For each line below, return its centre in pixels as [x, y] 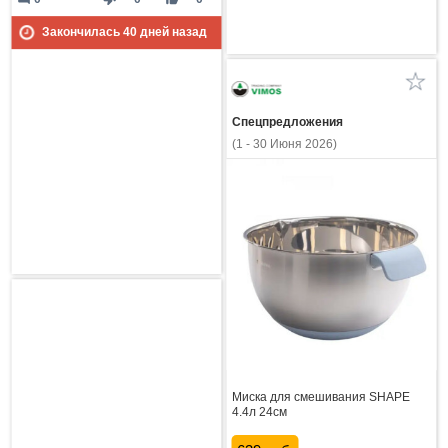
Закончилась [82, 32]
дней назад [171, 32]
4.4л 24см [259, 411]
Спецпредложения [287, 122]
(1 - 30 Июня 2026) [284, 144]
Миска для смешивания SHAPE [320, 396]
